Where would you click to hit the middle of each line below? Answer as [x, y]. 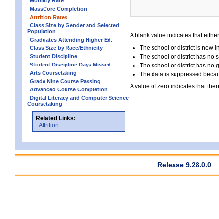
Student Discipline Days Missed [70, 64]
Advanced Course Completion [69, 89]
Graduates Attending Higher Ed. [71, 39]
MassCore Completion [58, 9]
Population [42, 31]
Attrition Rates [49, 17]
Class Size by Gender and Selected [75, 25]
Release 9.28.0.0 [184, 164]
